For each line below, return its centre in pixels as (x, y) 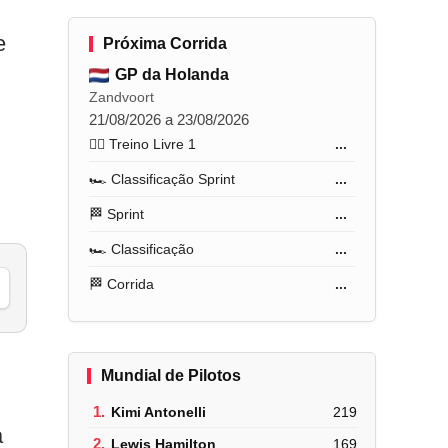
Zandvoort (122, 97)
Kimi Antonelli (159, 411)
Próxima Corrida (165, 43)
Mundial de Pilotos (171, 375)
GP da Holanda (172, 74)
